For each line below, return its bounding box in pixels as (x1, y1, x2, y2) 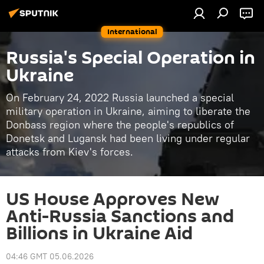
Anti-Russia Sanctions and (6, 204, 234, 229)
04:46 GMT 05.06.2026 (6, 251, 94, 262)
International (107, 26, 157, 37)
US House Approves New (6, 187, 219, 212)
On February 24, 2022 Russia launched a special (6, 91, 234, 104)
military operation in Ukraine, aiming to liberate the (6, 104, 250, 118)
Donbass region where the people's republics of (6, 118, 234, 131)
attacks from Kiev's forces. (6, 145, 133, 159)
